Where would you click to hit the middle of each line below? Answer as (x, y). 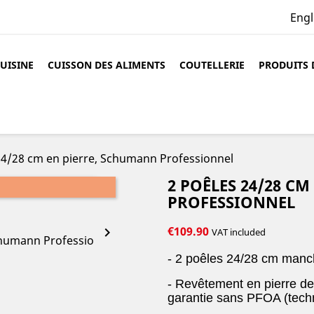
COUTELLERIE (212, 65)
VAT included (239, 232)
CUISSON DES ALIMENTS (107, 65)
